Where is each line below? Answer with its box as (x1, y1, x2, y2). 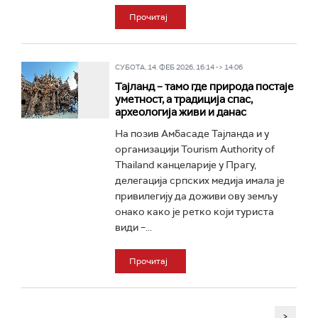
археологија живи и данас (114, 105, 246, 119)
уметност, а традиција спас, (114, 92, 253, 106)
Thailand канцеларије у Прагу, (114, 158, 256, 171)
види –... (114, 221, 152, 234)
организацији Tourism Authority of (114, 143, 275, 155)
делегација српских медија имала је (114, 174, 285, 187)
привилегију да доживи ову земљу (114, 190, 278, 202)
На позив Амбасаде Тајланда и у (114, 127, 269, 140)
